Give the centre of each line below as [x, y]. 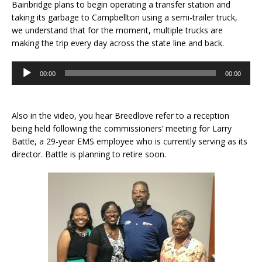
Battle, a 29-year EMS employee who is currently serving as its [130, 141]
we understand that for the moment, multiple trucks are [117, 30]
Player [23, 80]
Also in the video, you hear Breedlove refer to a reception [120, 115]
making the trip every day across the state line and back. [118, 43]
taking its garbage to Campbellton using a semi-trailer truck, [125, 17]
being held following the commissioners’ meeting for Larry [122, 128]
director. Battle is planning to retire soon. [89, 154]
